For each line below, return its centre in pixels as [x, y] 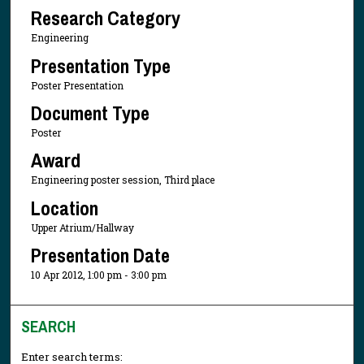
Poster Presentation [77, 85]
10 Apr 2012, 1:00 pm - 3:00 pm [98, 275]
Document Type [90, 113]
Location [64, 208]
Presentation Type [100, 65]
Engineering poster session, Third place [122, 180]
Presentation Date [100, 256]
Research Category [105, 18]
